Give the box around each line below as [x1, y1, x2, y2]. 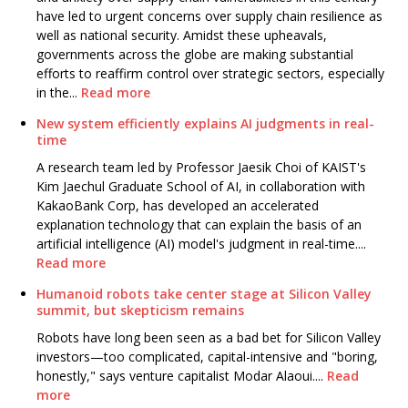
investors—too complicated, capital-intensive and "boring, [36, 348, 378, 366]
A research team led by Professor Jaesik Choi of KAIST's [36, 158, 366, 177]
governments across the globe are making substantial [36, 46, 353, 64]
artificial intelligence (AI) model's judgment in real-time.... [36, 235, 366, 253]
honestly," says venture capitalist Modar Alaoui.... [36, 367, 327, 385]
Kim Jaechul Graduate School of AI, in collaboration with [36, 178, 365, 196]
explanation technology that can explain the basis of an [36, 216, 362, 234]
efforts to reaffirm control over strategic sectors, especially [36, 65, 384, 83]
